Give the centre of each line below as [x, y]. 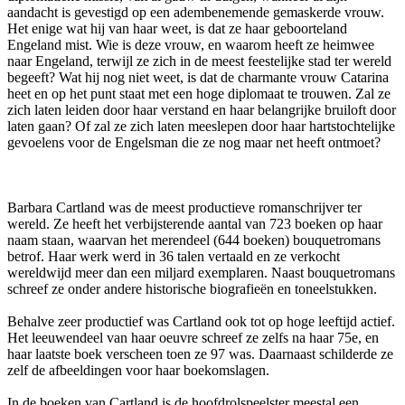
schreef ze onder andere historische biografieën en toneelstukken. [192, 289]
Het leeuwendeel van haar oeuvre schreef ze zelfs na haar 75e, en [193, 338]
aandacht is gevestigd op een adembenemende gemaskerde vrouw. [196, 13]
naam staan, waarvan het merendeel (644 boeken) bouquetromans [194, 240]
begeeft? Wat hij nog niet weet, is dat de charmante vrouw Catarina [198, 78]
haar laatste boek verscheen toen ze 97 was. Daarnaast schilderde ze [200, 354]
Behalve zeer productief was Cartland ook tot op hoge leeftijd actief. [201, 322]
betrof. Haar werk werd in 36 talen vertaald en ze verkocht [174, 257]
